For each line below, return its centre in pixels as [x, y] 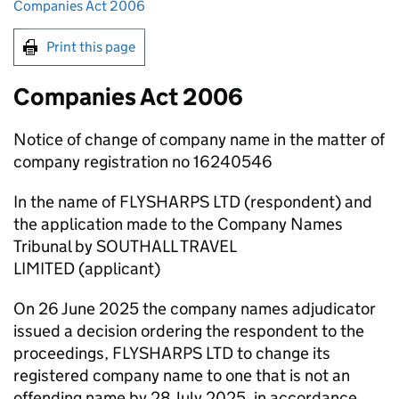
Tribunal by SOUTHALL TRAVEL [125, 246]
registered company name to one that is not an [182, 375]
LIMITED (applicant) [87, 269]
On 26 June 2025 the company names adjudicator [195, 309]
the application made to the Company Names [178, 224]
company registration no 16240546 [143, 162]
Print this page [91, 47]
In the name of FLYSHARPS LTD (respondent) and [193, 202]
